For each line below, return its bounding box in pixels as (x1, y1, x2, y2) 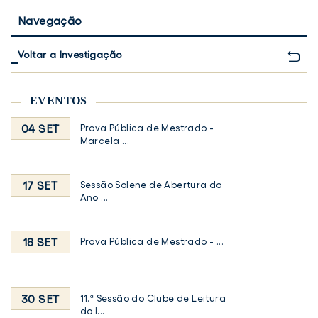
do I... (79, 305, 105, 317)
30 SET (21, 292, 60, 305)
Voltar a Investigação (18, 48, 122, 60)
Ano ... (79, 192, 109, 203)
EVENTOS (30, 94, 87, 106)
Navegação (18, 13, 82, 27)
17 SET (23, 178, 57, 192)
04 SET (21, 121, 60, 135)
